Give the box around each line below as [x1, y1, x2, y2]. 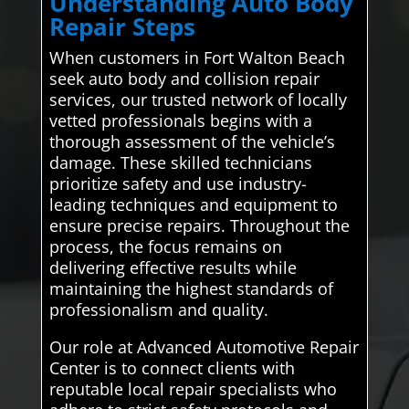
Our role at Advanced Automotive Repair [48, 336, 359, 359]
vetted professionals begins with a [48, 110, 312, 132]
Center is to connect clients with [48, 357, 295, 380]
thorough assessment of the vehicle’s [48, 131, 335, 153]
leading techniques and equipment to [48, 194, 338, 216]
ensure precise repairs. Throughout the [48, 215, 350, 237]
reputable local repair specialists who [48, 378, 337, 401]
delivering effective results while [48, 257, 297, 279]
